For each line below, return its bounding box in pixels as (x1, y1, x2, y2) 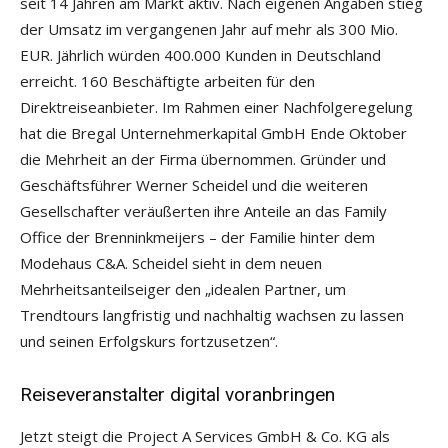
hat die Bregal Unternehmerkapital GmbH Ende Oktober (20, 123, 407, 144)
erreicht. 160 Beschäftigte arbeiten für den (20, 71, 315, 92)
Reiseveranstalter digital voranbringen (20, 383, 335, 407)
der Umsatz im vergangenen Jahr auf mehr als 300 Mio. (20, 19, 398, 40)
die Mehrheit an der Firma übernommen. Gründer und (20, 149, 386, 170)
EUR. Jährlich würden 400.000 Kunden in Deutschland (20, 45, 381, 66)
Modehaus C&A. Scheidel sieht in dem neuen (20, 253, 322, 274)
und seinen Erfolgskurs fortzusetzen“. (20, 331, 278, 352)
